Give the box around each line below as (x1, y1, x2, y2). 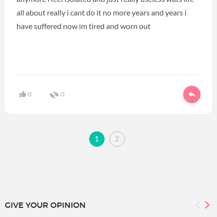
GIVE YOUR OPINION (5, 200, 86, 210)
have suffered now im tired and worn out (16, 21, 152, 31)
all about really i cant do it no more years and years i (16, 7, 186, 17)
